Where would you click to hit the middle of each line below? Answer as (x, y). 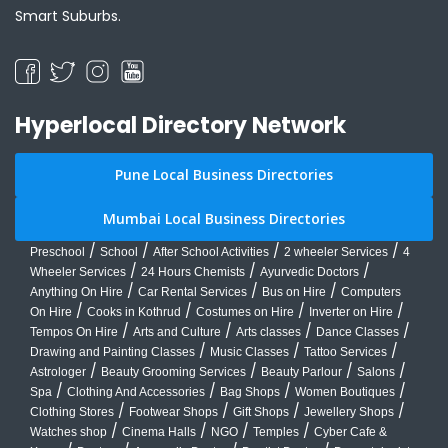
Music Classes (249, 351)
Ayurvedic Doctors (309, 271)
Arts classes (268, 331)
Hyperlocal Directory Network (180, 125)
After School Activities (211, 251)
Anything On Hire (76, 291)
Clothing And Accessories (136, 391)
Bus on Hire (294, 291)
